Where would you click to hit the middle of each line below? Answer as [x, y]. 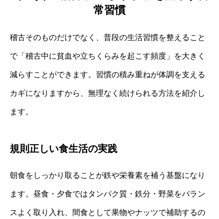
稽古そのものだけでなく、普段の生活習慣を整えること [108, 37]
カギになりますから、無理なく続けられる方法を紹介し [108, 93]
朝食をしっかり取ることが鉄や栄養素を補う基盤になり [108, 175]
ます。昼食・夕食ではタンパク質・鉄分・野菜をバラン [108, 194]
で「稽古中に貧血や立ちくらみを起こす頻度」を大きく [108, 56]
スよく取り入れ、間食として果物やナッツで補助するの [108, 212]
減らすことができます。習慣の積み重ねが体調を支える [108, 74]
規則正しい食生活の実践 [64, 148]
